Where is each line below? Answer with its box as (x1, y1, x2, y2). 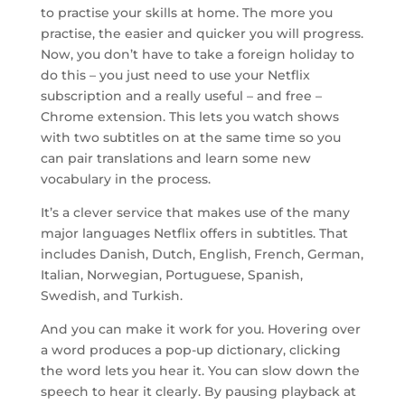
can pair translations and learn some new (40, 150, 311, 166)
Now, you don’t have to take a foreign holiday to (40, 46, 354, 62)
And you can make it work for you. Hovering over (40, 321, 361, 337)
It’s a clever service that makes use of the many (40, 204, 350, 221)
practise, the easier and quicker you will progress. (40, 25, 363, 42)
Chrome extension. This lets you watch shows (40, 108, 339, 125)
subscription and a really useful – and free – (40, 88, 322, 104)
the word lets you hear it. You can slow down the (40, 363, 360, 379)
